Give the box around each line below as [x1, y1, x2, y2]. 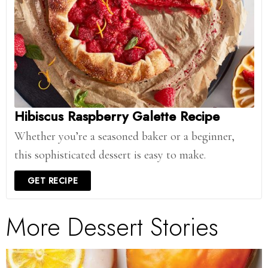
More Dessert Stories [6, 209, 218, 245]
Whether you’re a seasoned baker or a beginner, [14, 129, 234, 144]
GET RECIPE [27, 175, 78, 187]
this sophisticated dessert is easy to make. [14, 148, 206, 163]
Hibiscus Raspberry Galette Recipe [14, 106, 220, 126]
